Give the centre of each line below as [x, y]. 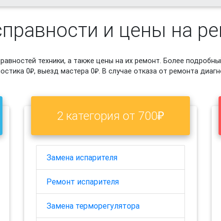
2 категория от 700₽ [110, 115]
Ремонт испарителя [83, 182]
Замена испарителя [82, 158]
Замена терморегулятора [93, 206]
